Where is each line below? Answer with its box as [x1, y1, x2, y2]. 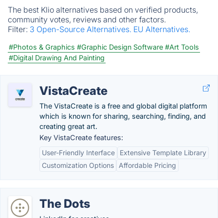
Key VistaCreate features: [39, 133, 123, 142]
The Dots [39, 197, 90, 211]
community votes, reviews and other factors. [8, 15, 166, 24]
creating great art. [39, 122, 97, 130]
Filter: [8, 24, 30, 34]
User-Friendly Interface [42, 148, 115, 157]
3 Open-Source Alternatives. [30, 24, 133, 34]
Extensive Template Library [120, 148, 206, 157]
